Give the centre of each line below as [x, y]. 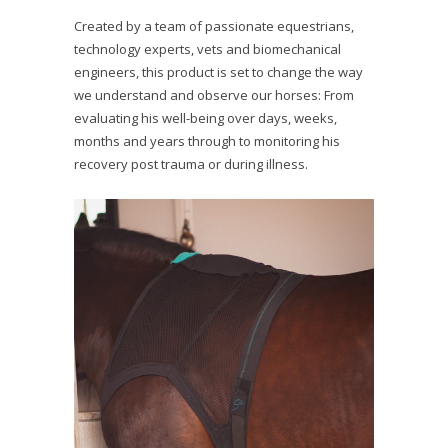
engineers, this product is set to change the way [218, 71]
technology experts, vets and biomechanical [207, 48]
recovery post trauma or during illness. [191, 163]
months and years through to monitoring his [207, 140]
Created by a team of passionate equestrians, [214, 25]
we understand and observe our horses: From [214, 94]
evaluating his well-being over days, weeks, [205, 117]
